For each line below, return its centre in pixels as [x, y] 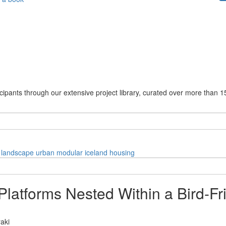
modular [70, 152]
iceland [96, 152]
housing [122, 152]
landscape [17, 152]
